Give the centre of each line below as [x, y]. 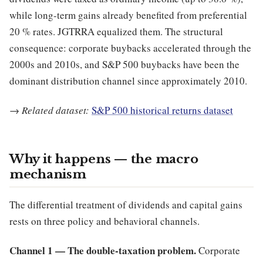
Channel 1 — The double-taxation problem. [103, 251]
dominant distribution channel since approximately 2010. [128, 80]
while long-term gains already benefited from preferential [128, 15]
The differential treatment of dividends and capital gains [126, 204]
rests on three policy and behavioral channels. [104, 221]
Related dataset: [55, 110]
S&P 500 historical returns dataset [162, 110]
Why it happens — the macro [104, 159]
